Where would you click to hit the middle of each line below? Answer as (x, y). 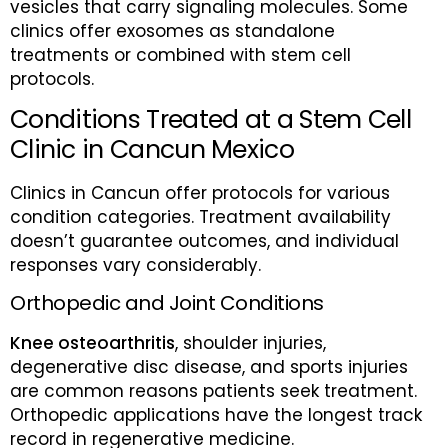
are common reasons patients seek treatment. (213, 391)
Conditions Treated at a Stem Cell (210, 120)
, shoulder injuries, (250, 343)
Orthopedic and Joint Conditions (167, 303)
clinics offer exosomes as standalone (172, 30)
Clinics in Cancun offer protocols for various (200, 193)
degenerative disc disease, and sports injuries (209, 367)
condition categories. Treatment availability (200, 217)
